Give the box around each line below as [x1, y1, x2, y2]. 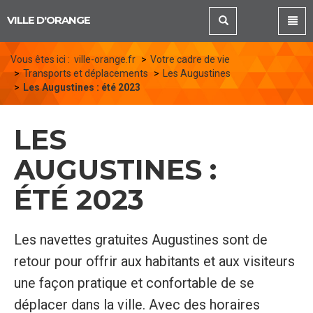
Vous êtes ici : [10, 53, 74, 65]
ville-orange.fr [74, 53, 136, 65]
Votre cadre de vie [150, 53, 230, 65]
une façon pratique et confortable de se [13, 275, 254, 292]
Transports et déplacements [23, 67, 148, 79]
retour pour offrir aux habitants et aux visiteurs [13, 254, 295, 270]
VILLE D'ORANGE [6, 14, 91, 27]
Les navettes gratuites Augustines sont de [13, 232, 268, 249]
